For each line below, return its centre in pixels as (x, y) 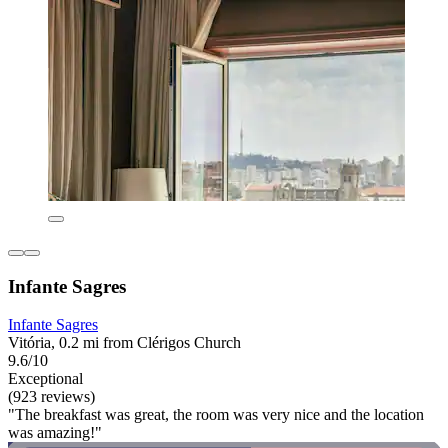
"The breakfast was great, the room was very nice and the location (216, 415)
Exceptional (45, 379)
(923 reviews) (51, 397)
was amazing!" (55, 433)
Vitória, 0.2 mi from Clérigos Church (124, 343)
